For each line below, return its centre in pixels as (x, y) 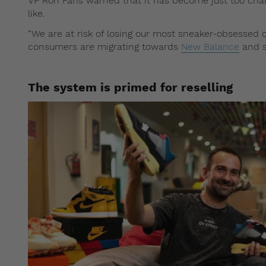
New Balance (210, 46)
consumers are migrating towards (104, 46)
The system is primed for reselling (132, 87)
